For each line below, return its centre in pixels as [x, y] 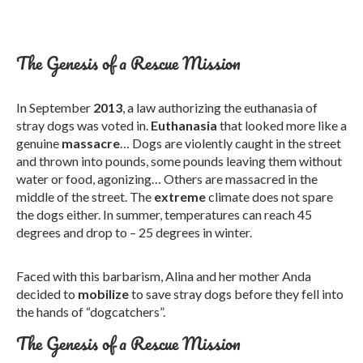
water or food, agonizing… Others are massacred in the [167, 179]
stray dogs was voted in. [83, 125]
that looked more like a [282, 125]
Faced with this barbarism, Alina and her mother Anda [164, 276]
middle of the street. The [85, 196]
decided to [47, 294]
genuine [39, 143]
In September [55, 107]
